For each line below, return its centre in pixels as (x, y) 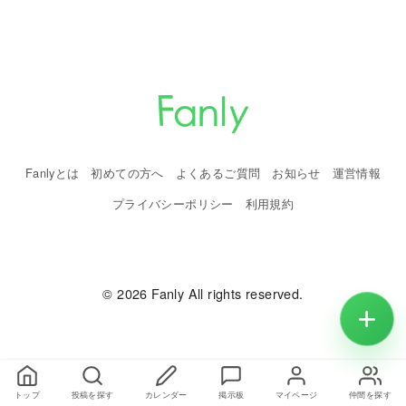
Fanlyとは (52, 173)
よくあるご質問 (218, 173)
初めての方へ (127, 173)
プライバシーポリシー (173, 204)
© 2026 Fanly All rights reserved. (203, 294)
